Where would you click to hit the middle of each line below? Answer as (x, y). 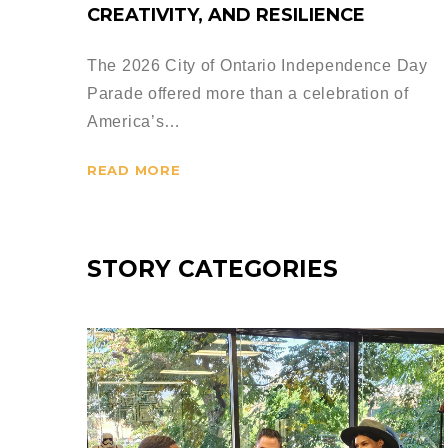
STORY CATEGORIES (212, 269)
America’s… (134, 122)
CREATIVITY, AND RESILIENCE (226, 15)
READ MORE (134, 170)
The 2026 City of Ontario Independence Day (257, 66)
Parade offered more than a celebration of (248, 94)
